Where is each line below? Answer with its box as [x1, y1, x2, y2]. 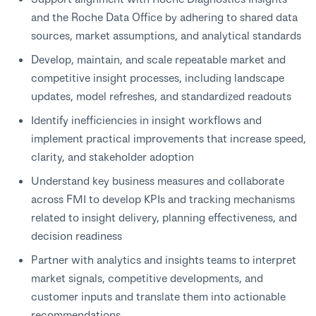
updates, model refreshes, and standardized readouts [31, 89, 291, 103]
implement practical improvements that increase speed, [31, 131, 306, 145]
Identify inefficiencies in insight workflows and [31, 113, 262, 127]
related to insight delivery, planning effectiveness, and [31, 210, 297, 224]
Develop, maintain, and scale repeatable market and [31, 52, 286, 66]
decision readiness [31, 229, 122, 243]
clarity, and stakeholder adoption [31, 150, 194, 164]
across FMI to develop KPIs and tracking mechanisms [31, 192, 295, 206]
